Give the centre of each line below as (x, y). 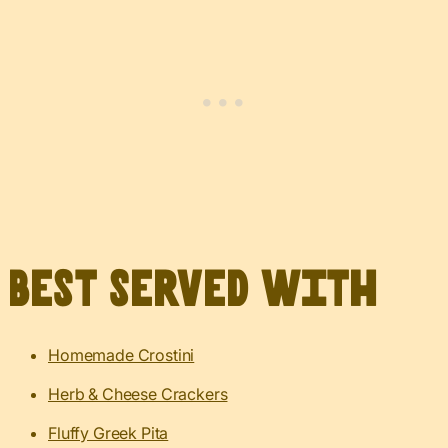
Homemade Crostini (121, 354)
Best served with (193, 290)
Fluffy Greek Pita (108, 432)
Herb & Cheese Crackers (138, 393)
